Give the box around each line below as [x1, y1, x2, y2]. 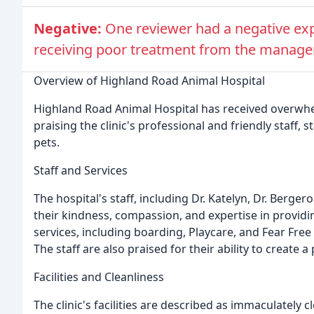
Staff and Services [34, 163, 128, 179]
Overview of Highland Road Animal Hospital [34, 73, 265, 89]
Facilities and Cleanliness [34, 269, 164, 285]
